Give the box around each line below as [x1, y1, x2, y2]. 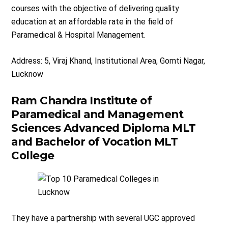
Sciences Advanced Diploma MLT [11, 121, 196, 135]
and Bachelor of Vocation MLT [11, 135, 178, 149]
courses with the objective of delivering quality [11, 4, 180, 14]
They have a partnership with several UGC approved [11, 213, 195, 223]
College [11, 149, 54, 162]
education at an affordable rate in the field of [11, 17, 174, 27]
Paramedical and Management [11, 107, 184, 121]
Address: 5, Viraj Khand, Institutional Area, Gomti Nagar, [11, 56, 206, 66]
